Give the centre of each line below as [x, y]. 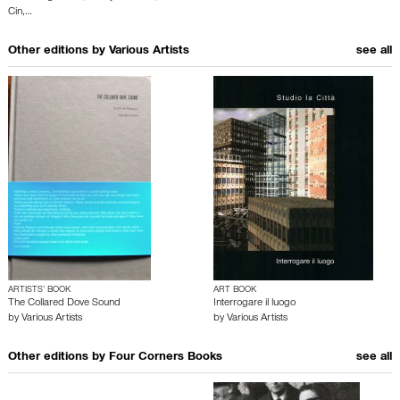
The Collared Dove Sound [64, 304]
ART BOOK [235, 290]
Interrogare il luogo [254, 304]
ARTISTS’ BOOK [39, 290]
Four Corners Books [166, 358]
